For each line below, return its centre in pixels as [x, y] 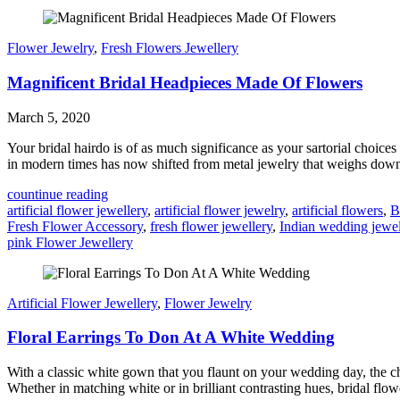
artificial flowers [337, 210]
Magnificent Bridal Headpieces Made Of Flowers [185, 82]
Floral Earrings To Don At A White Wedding [171, 337]
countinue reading [58, 194]
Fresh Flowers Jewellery [170, 48]
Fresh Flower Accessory [75, 226]
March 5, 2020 [49, 117]
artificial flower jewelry [220, 210]
